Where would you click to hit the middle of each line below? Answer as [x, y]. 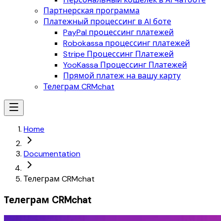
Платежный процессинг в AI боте [107, 21]
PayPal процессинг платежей [118, 32]
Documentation [52, 154]
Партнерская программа [92, 11]
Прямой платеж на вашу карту [122, 76]
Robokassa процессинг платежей [127, 43]
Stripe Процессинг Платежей [118, 54]
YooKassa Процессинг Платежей [125, 65]
